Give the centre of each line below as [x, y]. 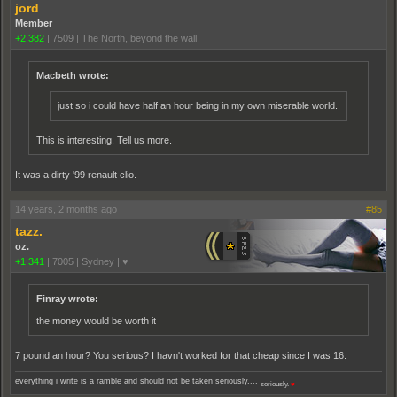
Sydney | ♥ [105, 261]
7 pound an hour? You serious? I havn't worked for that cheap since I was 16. [181, 355]
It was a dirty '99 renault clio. [76, 175]
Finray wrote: [67, 299]
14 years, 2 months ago [66, 209]
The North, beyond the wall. [140, 38]
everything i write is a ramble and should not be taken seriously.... [138, 381]
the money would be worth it [96, 321]
